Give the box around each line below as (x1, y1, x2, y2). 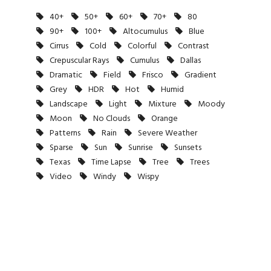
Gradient (184, 68, 217, 83)
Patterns (50, 126, 80, 141)
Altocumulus (123, 25, 168, 39)
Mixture (148, 97, 177, 112)
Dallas (180, 54, 201, 68)
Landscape (50, 97, 88, 112)
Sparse (50, 141, 73, 155)
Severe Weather (138, 126, 197, 141)
